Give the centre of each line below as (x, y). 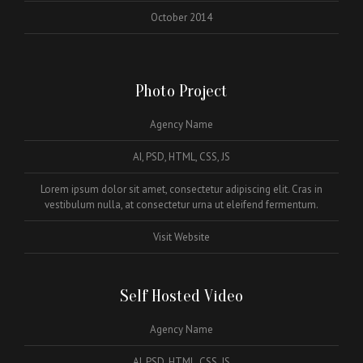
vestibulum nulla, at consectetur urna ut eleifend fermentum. (181, 204)
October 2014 (181, 17)
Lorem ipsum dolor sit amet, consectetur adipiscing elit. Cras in (181, 189)
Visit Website (181, 237)
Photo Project (181, 90)
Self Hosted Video (181, 295)
